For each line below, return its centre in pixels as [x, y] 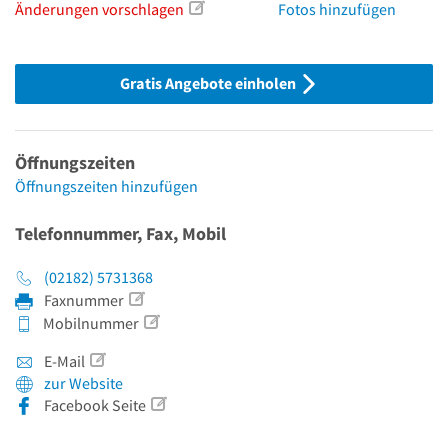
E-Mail [64, 361]
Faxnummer [82, 300]
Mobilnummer [89, 323]
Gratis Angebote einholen [209, 83]
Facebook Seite [95, 405]
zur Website [83, 383]
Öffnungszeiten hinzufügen [106, 186]
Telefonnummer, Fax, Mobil [120, 233]
